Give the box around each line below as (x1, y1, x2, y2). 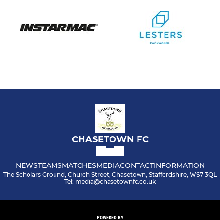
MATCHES (61, 161, 96, 170)
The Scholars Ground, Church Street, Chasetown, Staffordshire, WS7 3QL (3, 171, 217, 179)
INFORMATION (153, 161, 205, 170)
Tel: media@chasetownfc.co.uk (64, 178, 156, 186)
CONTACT (119, 161, 154, 170)
